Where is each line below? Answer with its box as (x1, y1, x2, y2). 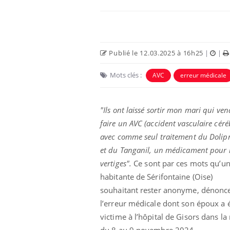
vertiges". (100, 158, 131, 168)
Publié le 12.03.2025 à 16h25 (107, 48, 204, 57)
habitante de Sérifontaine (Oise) (100, 171, 213, 182)
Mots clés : (110, 70, 142, 80)
